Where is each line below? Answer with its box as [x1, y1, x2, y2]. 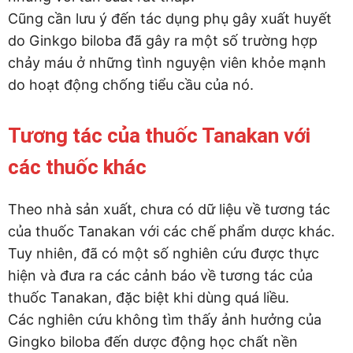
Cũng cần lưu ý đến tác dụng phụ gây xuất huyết [8, 9, 332, 27]
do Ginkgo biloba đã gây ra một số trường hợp [8, 32, 318, 49]
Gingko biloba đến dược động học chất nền [8, 333, 298, 350]
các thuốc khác [8, 154, 147, 179]
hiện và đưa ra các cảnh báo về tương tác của [8, 266, 313, 284]
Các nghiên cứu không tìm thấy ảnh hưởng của [8, 310, 321, 328]
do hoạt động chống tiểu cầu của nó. [8, 76, 254, 93]
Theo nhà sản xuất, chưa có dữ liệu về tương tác [8, 200, 330, 217]
